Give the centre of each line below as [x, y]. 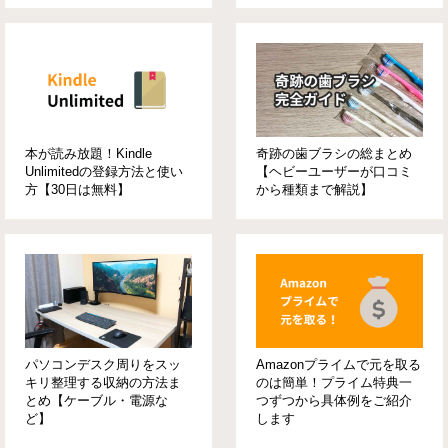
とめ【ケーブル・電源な [97, 400]
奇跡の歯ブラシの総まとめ [333, 153]
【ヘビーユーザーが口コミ [333, 171]
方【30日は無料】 [78, 189]
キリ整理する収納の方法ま [103, 382]
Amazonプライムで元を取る [338, 364]
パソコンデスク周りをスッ [103, 364]
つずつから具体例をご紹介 [333, 400]
